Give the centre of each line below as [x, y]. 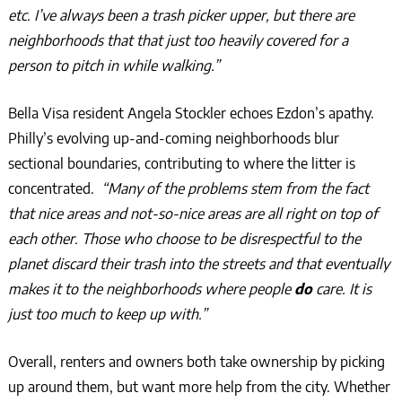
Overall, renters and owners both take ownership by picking [196, 361]
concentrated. [54, 188]
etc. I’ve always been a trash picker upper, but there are [181, 15]
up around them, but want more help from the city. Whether [199, 386]
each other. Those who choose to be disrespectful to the [184, 238]
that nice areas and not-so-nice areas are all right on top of [192, 213]
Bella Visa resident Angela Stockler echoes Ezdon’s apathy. [191, 113]
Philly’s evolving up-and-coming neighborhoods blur [173, 138]
